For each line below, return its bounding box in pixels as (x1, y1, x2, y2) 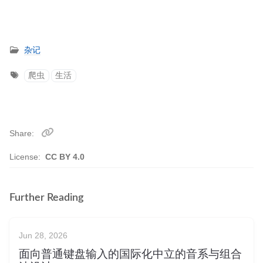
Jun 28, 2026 (19, 230, 68, 240)
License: (9, 152, 45, 161)
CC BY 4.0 (45, 152, 85, 161)
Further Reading (9, 192, 83, 203)
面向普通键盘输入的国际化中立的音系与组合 (19, 248, 242, 260)
